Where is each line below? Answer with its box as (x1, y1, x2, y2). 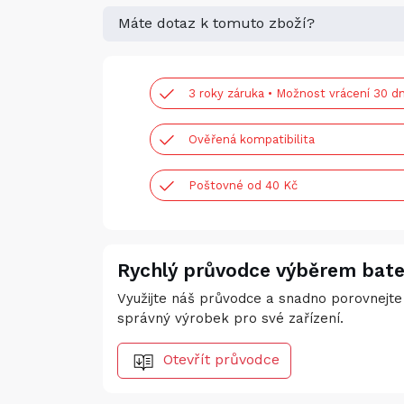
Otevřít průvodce (163, 351, 280, 368)
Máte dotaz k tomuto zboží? (118, 14, 315, 32)
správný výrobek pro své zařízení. (117, 310, 344, 326)
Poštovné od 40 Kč (188, 179, 298, 192)
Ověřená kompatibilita (188, 133, 315, 146)
